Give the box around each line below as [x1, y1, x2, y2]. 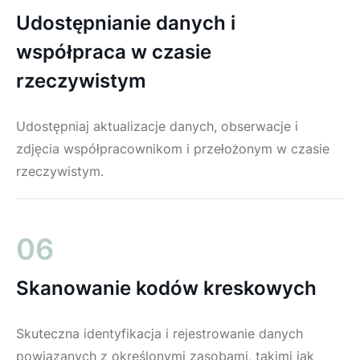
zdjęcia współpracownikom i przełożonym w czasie [16, 140, 329, 157]
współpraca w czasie [16, 39, 211, 63]
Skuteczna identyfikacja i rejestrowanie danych [16, 325, 303, 342]
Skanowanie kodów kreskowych [16, 276, 317, 300]
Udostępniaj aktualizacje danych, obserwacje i [16, 117, 298, 134]
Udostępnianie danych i [16, 10, 235, 35]
